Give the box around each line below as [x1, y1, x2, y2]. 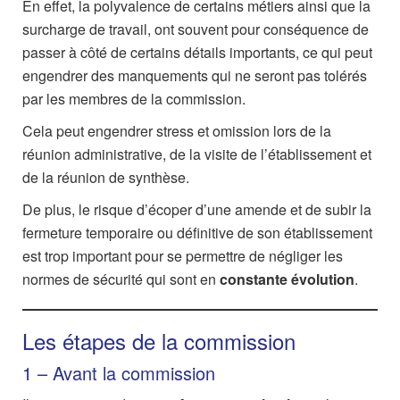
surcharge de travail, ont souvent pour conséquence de [22, 19, 369, 39]
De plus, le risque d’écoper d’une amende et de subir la [22, 199, 371, 220]
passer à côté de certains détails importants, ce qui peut [22, 42, 372, 62]
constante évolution [220, 269, 354, 289]
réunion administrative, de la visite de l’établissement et [22, 144, 371, 164]
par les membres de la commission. [22, 88, 249, 109]
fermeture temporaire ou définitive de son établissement [22, 222, 372, 243]
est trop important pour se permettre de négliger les [22, 246, 343, 266]
